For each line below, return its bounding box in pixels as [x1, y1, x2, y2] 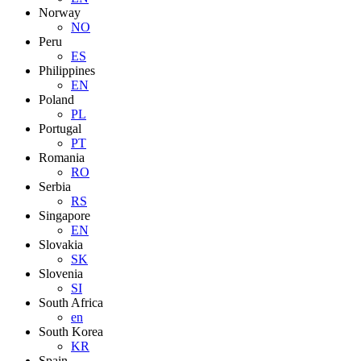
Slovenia [39, 267, 83, 280]
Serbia [39, 180, 71, 193]
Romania [39, 151, 85, 164]
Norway [39, 6, 81, 19]
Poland [39, 93, 74, 106]
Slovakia [39, 238, 83, 251]
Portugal [39, 122, 81, 135]
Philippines [39, 64, 95, 77]
